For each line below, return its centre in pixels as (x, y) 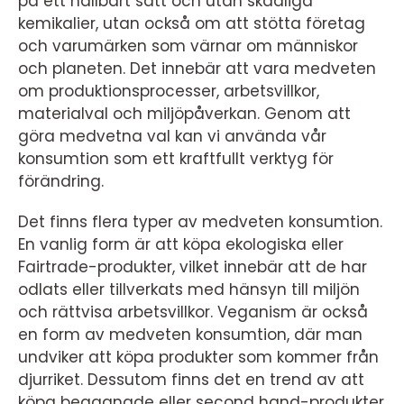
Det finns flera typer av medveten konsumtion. (200, 222)
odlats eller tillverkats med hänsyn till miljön (189, 289)
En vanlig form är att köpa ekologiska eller (181, 244)
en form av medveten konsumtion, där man (190, 335)
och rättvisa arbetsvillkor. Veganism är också (193, 312)
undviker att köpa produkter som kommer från (198, 357)
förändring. (61, 181)
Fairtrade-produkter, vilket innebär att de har (193, 267)
